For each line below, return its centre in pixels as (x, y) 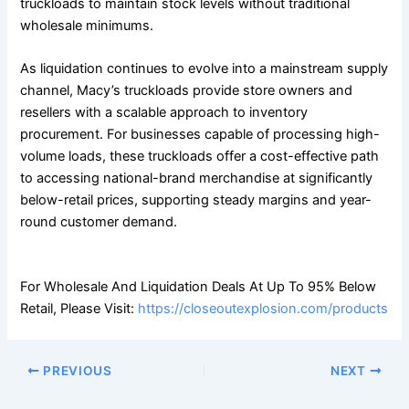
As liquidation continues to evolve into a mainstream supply (204, 68)
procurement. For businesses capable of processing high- (200, 134)
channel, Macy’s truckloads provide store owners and (187, 90)
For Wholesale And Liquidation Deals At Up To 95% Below (199, 287)
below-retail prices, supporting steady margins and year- (196, 199)
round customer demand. (99, 221)
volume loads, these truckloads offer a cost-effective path (200, 156)
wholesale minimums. (87, 25)
